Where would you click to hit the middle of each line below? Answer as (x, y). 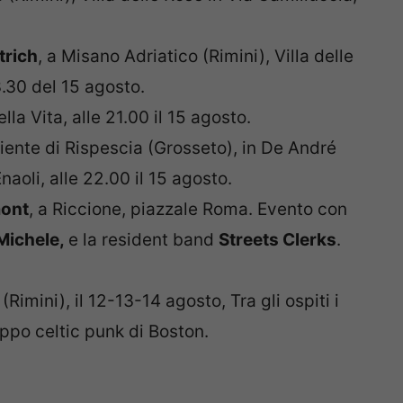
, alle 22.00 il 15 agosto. (136, 178)
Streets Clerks (278, 239)
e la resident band (143, 239)
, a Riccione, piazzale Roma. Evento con (188, 209)
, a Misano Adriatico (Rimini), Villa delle (196, 56)
